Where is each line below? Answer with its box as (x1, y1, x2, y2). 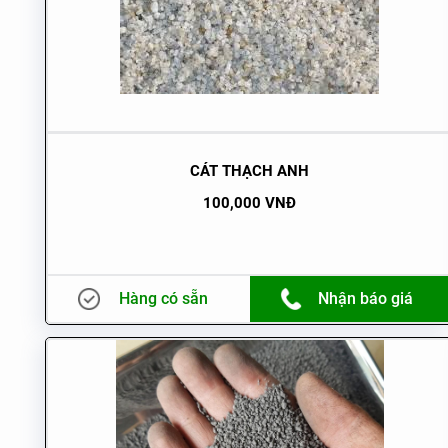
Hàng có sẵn (119, 288, 209, 308)
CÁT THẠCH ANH (190, 161, 310, 180)
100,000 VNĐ (203, 193, 297, 212)
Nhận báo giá (318, 288, 414, 308)
